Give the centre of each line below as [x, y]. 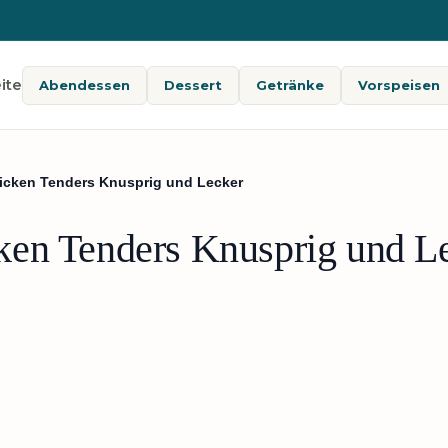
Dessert [193, 84]
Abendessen [85, 84]
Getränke [290, 84]
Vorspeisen [399, 84]
